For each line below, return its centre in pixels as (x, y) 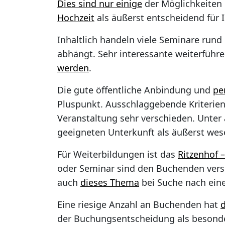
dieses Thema (110, 183)
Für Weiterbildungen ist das (118, 154)
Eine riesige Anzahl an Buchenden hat (139, 205)
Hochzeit (76, 18)
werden (73, 68)
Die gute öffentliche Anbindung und (135, 90)
